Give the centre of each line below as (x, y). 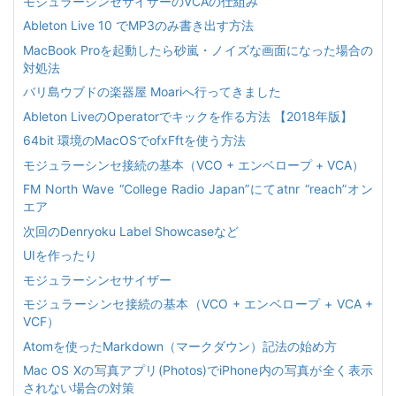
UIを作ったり (60, 255)
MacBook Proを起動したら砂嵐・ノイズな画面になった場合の (198, 49)
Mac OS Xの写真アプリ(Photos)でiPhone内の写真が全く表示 (198, 370)
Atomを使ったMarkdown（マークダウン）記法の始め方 (180, 346)
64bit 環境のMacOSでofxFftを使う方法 (134, 140)
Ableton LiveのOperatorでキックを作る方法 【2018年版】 (188, 116)
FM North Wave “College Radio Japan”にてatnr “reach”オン (198, 189)
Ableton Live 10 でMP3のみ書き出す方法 (138, 25)
